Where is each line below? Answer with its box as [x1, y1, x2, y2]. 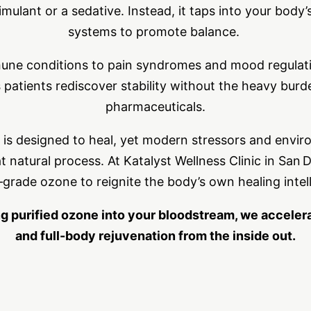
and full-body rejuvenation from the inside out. [15, 228, 296, 243]
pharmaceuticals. [106, 99, 205, 114]
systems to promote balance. [68, 24, 243, 39]
